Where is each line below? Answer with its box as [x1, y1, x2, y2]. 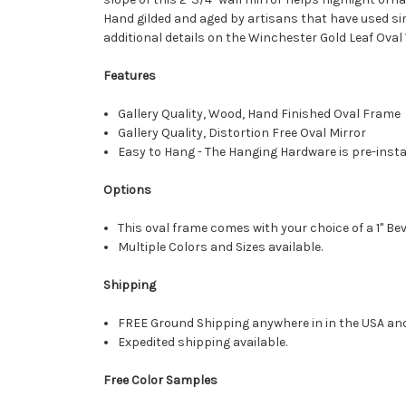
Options [103, 182, 151, 198]
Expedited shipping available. [118, 334, 288, 351]
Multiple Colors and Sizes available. [118, 239, 324, 256]
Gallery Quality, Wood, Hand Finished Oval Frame [118, 106, 404, 122]
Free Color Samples [103, 372, 220, 389]
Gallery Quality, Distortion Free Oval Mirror [118, 125, 370, 141]
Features [103, 68, 156, 84]
